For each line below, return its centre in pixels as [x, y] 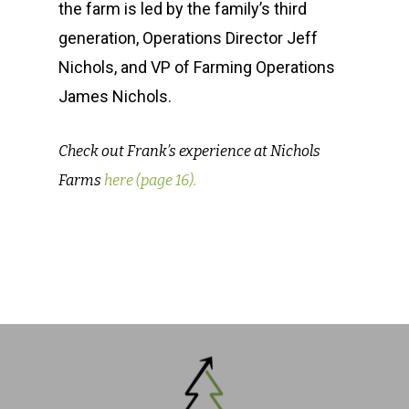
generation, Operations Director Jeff [188, 38]
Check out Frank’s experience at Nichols [189, 151]
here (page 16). [150, 180]
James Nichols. [115, 96]
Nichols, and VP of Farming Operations [197, 67]
